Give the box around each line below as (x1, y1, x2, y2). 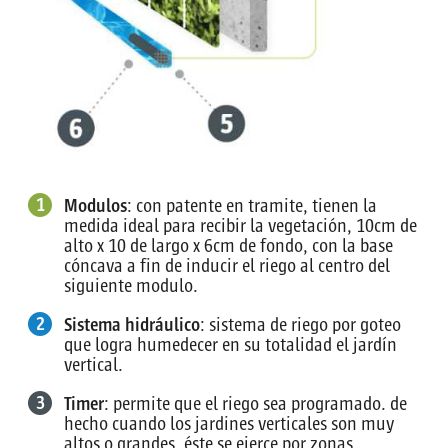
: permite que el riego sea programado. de (104, 391, 407, 416)
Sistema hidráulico (64, 312, 200, 337)
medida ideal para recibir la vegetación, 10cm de (64, 213, 417, 238)
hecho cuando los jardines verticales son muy (64, 411, 394, 436)
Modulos (64, 193, 127, 218)
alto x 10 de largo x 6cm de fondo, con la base (64, 233, 393, 258)
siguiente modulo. (64, 273, 198, 298)
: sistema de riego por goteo (200, 312, 401, 337)
